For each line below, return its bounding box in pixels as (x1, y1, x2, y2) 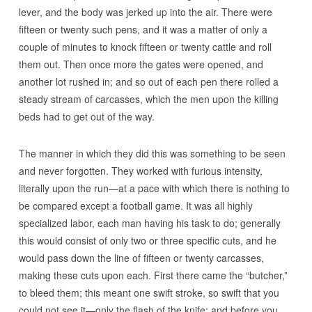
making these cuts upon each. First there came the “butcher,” (18, 268, 288, 282)
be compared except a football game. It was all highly (18, 198, 253, 212)
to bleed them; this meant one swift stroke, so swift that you (18, 286, 279, 299)
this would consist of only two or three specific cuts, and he (18, 233, 276, 247)
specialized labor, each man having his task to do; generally (18, 216, 281, 230)
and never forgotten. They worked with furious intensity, (18, 164, 263, 178)
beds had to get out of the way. (18, 109, 155, 123)
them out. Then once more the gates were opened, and (18, 57, 263, 71)
